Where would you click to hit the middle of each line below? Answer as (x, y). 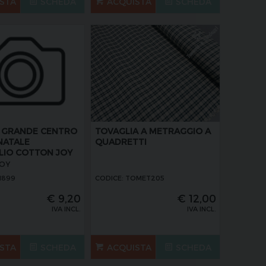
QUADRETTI (121, 141)
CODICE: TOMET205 (129, 178)
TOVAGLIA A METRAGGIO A (153, 131)
